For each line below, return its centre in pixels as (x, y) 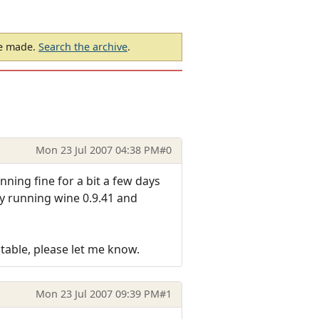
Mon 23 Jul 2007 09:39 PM (97, 294)
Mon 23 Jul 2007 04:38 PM (97, 150)
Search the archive (83, 47)
